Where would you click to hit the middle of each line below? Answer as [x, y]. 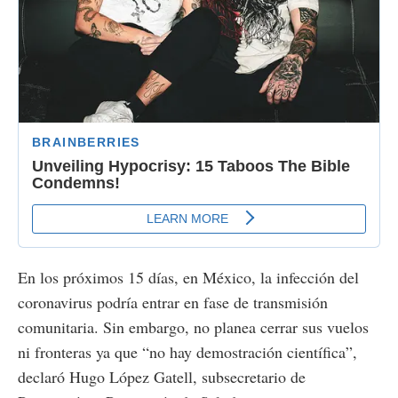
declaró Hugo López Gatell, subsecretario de [162, 376]
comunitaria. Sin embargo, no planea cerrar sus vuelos [193, 326]
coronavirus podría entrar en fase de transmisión [173, 302]
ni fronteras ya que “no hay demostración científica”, [187, 351]
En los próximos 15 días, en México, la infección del [188, 277]
